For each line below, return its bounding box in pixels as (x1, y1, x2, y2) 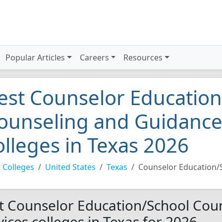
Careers (79, 52, 109, 63)
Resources (123, 52, 163, 63)
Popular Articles (5, 52, 65, 63)
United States (45, 162, 96, 172)
